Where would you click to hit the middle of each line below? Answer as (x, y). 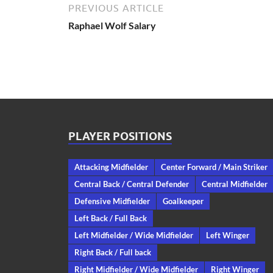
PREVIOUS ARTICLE (116, 8)
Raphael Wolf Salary (112, 25)
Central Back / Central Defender (132, 184)
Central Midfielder (235, 184)
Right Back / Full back (113, 252)
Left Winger (228, 235)
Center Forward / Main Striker (214, 167)
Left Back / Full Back (111, 218)
